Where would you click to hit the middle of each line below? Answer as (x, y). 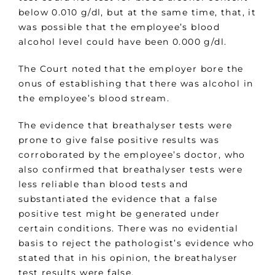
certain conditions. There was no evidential (129, 229)
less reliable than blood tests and (103, 184)
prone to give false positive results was (119, 140)
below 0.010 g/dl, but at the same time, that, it (137, 13)
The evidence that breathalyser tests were (126, 126)
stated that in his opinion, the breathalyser (128, 258)
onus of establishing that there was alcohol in (136, 84)
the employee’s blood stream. (94, 99)
